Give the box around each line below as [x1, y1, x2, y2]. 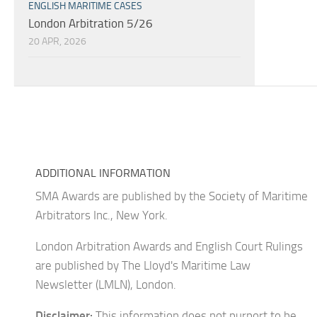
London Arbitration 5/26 [28, 16, 153, 30]
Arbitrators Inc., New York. [35, 207, 168, 222]
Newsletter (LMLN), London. [35, 277, 176, 292]
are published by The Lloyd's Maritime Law [35, 258, 250, 272]
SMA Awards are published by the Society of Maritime [35, 188, 308, 203]
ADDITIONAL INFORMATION [35, 166, 171, 180]
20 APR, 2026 [28, 35, 86, 47]
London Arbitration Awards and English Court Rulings [35, 238, 303, 253]
